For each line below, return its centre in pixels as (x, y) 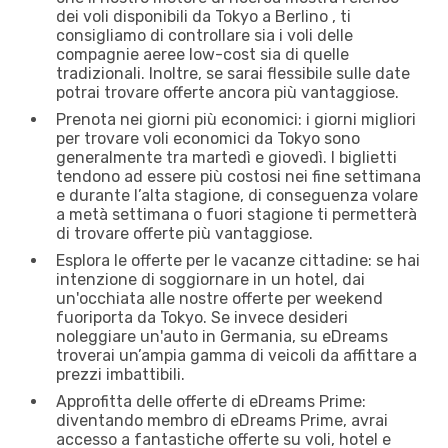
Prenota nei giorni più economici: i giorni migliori (236, 119)
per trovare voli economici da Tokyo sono (208, 138)
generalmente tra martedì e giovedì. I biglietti (226, 157)
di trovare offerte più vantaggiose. (184, 233)
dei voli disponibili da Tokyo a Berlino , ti (203, 16)
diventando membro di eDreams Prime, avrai (222, 420)
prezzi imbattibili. (120, 374)
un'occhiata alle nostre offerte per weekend (219, 298)
